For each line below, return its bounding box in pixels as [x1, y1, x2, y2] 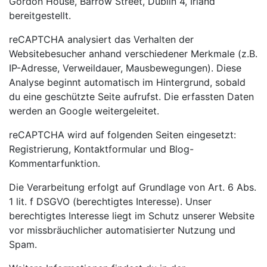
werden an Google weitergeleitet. [9, 105, 159, 117]
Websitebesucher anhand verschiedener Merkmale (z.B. [9, 48, 257, 60]
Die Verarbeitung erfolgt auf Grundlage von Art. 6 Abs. [9, 181, 256, 193]
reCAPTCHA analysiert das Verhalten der [9, 33, 194, 45]
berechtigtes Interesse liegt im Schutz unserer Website [9, 210, 254, 222]
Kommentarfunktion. [9, 157, 100, 169]
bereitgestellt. [9, 10, 71, 21]
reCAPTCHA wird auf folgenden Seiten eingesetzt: [9, 129, 236, 141]
